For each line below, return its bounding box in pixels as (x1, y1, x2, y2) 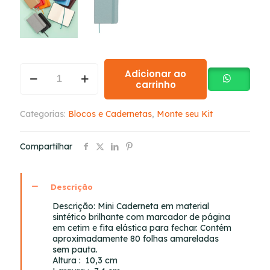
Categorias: (20, 108, 68, 119)
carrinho (135, 78, 176, 91)
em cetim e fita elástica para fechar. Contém (52, 222, 232, 233)
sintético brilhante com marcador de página (52, 211, 231, 222)
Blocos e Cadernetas (68, 108, 152, 119)
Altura (52, 254, 77, 266)
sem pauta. (52, 243, 98, 255)
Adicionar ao (125, 67, 187, 80)
